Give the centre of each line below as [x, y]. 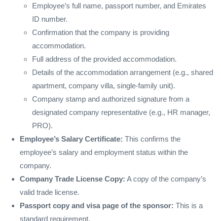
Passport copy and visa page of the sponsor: [97, 205]
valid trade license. [50, 192]
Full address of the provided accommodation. [104, 59]
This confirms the [152, 139]
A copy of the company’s [166, 179]
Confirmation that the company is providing [101, 32]
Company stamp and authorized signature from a [111, 99]
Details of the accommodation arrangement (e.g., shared [123, 72]
